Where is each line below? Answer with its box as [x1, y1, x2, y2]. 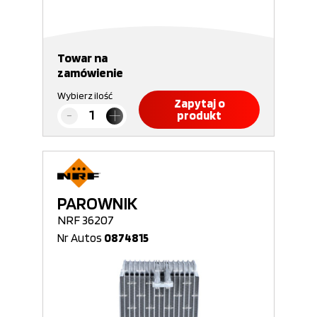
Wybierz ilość [57, 90, 113, 101]
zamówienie [57, 65, 123, 80]
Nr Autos [57, 231, 104, 245]
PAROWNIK [57, 192, 137, 214]
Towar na [57, 50, 108, 65]
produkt [177, 108, 221, 122]
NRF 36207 [57, 212, 114, 227]
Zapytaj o [173, 96, 225, 110]
